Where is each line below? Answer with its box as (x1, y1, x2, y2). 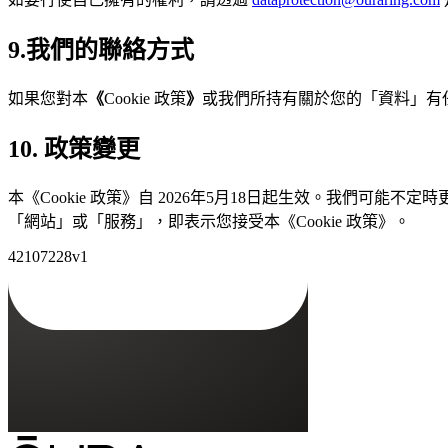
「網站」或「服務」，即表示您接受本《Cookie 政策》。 (8, 213, 410, 230)
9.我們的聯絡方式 (8, 37, 194, 64)
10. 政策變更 (8, 136, 140, 163)
